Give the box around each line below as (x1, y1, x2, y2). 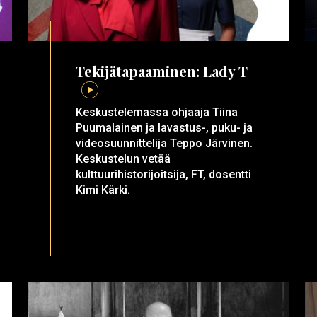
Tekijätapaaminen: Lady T (76, 62, 248, 81)
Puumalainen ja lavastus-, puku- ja (76, 121, 253, 135)
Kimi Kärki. (76, 183, 131, 197)
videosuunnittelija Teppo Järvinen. (76, 137, 253, 151)
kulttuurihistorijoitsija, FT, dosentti (76, 168, 252, 182)
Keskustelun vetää (76, 152, 171, 166)
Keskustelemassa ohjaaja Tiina (76, 105, 238, 120)
